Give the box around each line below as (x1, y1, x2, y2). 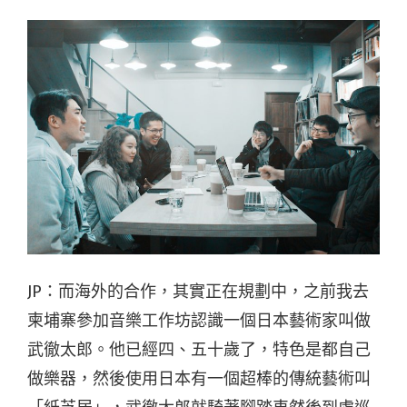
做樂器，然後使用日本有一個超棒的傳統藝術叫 (27, 369, 371, 390)
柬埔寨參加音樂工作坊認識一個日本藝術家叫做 (27, 311, 371, 332)
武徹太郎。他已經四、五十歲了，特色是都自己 (27, 340, 371, 361)
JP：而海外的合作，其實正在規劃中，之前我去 (27, 282, 369, 303)
